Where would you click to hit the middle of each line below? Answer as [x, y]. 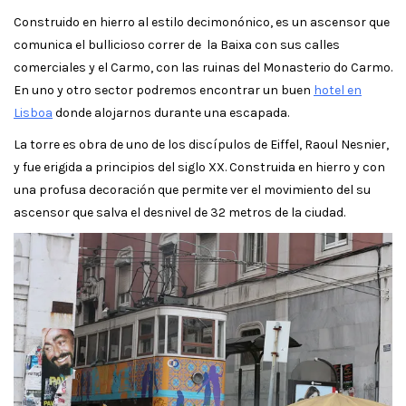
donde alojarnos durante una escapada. [171, 112]
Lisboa [33, 112]
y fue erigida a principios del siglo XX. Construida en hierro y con [199, 167]
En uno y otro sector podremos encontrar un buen [164, 90]
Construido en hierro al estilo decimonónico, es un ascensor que [202, 22]
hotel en [338, 90]
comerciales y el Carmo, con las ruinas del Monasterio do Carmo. [203, 67]
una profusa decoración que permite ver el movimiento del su [192, 189]
